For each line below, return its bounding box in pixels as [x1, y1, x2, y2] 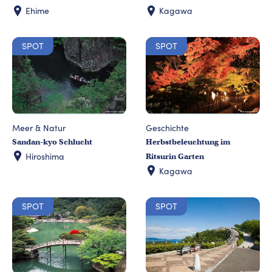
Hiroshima [25, 150, 64, 162]
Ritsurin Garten [146, 151, 204, 161]
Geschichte [146, 121, 189, 134]
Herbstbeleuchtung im [146, 136, 231, 147]
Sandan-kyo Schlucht [12, 136, 92, 147]
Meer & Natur [12, 121, 66, 134]
